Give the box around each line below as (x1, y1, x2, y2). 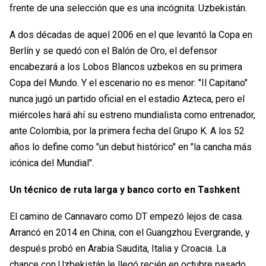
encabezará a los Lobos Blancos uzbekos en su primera (9, 61, 242, 73)
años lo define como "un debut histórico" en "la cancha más (9, 141, 252, 153)
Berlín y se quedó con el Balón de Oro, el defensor (9, 45, 217, 57)
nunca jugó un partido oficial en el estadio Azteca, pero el (9, 93, 245, 105)
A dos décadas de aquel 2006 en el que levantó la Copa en (9, 29, 252, 41)
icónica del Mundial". (9, 157, 94, 169)
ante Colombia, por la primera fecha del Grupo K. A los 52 (9, 125, 245, 137)
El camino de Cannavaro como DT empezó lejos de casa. (9, 211, 243, 223)
